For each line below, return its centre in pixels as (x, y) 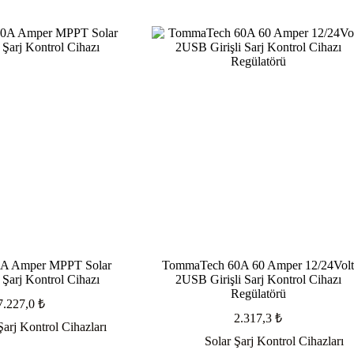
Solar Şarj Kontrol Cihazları (274, 341)
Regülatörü (258, 294)
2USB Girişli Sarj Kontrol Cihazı (258, 280)
